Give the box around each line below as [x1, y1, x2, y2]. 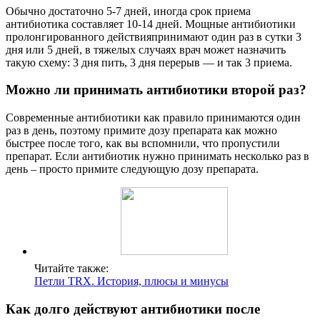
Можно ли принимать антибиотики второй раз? [6, 82, 306, 98]
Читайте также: [34, 262, 109, 275]
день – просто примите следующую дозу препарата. [6, 163, 259, 176]
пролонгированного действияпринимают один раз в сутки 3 [6, 30, 301, 43]
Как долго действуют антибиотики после [6, 301, 260, 316]
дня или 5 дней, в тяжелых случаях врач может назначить [6, 43, 286, 56]
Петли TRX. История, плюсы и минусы [34, 275, 229, 288]
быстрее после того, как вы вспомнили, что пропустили [6, 137, 280, 150]
